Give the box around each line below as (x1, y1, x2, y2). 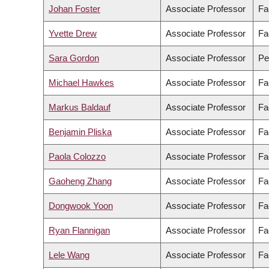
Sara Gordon (49, 53, 99, 64)
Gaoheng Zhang (49, 176, 112, 187)
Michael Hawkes (49, 77, 114, 88)
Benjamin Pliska (49, 127, 112, 138)
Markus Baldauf (49, 102, 110, 113)
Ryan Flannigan (49, 225, 110, 236)
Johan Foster (49, 4, 100, 14)
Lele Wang (49, 250, 89, 261)
